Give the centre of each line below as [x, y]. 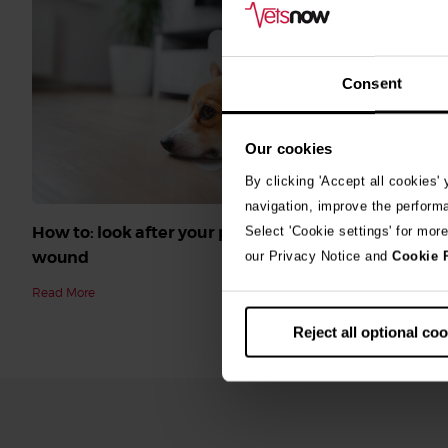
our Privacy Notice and [318, 256]
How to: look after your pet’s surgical [178, 233]
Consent [372, 83]
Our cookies [288, 148]
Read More [63, 293]
